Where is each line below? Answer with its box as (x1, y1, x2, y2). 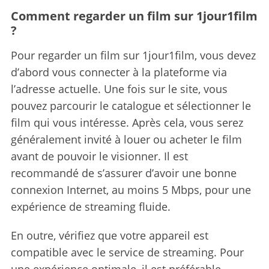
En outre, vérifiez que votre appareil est (10, 228, 208, 243)
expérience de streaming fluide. (10, 199, 171, 214)
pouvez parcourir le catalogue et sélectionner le (10, 98, 251, 113)
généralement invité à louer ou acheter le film (10, 131, 242, 147)
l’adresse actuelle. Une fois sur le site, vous (10, 81, 228, 96)
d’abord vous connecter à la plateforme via (10, 64, 227, 79)
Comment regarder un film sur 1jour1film (10, 7, 258, 24)
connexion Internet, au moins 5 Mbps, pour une (10, 182, 251, 197)
